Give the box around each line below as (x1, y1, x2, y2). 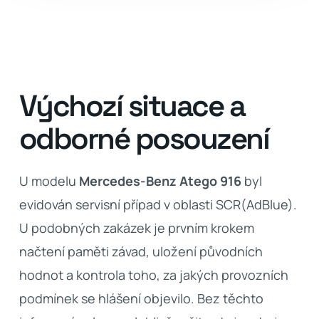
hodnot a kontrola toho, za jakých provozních (19, 266, 288, 283)
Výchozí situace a (19, 87, 245, 125)
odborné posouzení (19, 120, 269, 157)
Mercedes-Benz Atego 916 (78, 172, 241, 189)
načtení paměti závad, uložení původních (19, 243, 263, 260)
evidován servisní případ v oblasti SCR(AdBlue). (19, 196, 297, 213)
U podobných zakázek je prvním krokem (19, 219, 254, 236)
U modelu (19, 172, 79, 189)
